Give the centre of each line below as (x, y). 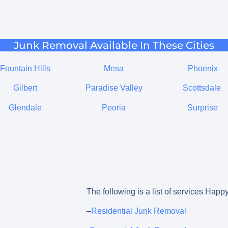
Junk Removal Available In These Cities (114, 45)
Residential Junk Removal (139, 211)
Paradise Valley (114, 88)
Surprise (203, 107)
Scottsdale (202, 88)
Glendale (25, 107)
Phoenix (203, 68)
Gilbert (25, 88)
